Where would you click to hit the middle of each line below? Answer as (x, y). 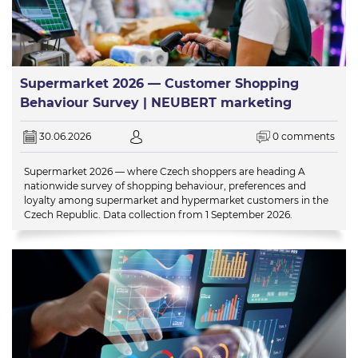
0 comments (303, 136)
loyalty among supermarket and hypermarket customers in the (176, 201)
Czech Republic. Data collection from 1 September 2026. (158, 215)
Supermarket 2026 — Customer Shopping (159, 83)
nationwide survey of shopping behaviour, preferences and (165, 186)
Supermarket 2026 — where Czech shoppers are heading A (165, 172)
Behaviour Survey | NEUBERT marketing (156, 102)
